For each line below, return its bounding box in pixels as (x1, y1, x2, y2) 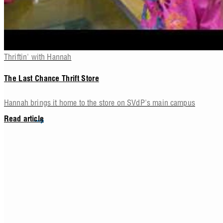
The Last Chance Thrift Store (4, 75, 99, 84)
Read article (4, 115, 44, 124)
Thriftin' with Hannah (4, 52, 72, 62)
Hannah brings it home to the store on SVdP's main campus (4, 97, 195, 108)
